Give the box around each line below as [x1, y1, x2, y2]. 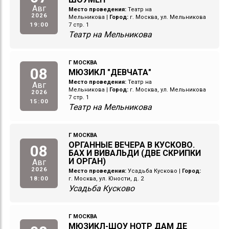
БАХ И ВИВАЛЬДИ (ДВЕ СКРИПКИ [68, 148, 201, 158]
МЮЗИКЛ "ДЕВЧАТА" [68, 67, 152, 78]
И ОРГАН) [68, 156, 106, 167]
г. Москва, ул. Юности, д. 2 [68, 175, 144, 182]
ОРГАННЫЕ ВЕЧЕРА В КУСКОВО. [68, 140, 195, 150]
